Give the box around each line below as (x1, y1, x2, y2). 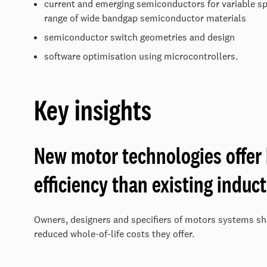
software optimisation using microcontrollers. (44, 50, 238, 63)
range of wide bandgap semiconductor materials (44, 12, 246, 24)
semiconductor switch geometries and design (44, 31, 235, 44)
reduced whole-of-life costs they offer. (34, 228, 194, 240)
